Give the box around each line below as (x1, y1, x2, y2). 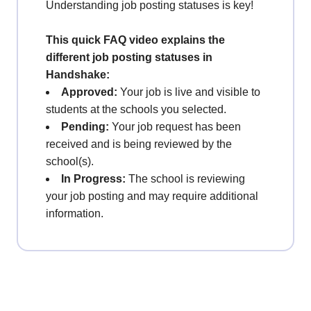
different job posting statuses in (46, 51, 212, 63)
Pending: (61, 121, 109, 133)
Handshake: (46, 69, 110, 81)
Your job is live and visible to (117, 86, 260, 98)
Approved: (61, 86, 117, 98)
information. (46, 208, 103, 219)
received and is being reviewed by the (46, 138, 232, 150)
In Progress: (61, 173, 126, 185)
